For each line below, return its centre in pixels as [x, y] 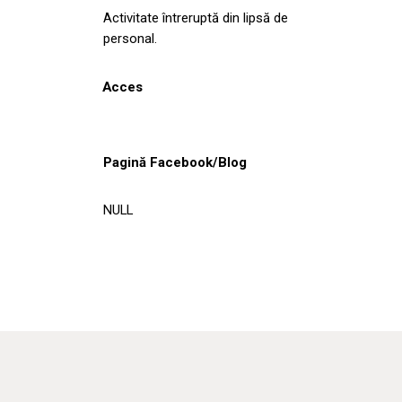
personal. [130, 38]
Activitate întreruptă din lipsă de [196, 17]
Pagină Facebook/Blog [175, 162]
